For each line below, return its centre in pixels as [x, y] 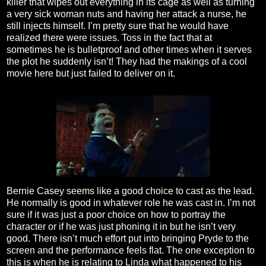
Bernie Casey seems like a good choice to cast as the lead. [130, 191]
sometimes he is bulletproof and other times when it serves [129, 50]
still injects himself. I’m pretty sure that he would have [118, 26]
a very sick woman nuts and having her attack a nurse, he [126, 14]
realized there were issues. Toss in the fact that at [109, 38]
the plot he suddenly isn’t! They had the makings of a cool [127, 62]
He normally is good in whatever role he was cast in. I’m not [131, 202]
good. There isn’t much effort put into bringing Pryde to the [128, 238]
